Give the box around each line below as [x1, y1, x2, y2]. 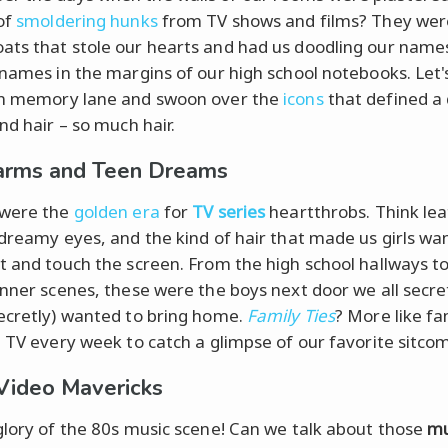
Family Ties [246, 303, 336, 327]
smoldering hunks [16, 8, 158, 32]
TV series [192, 199, 266, 223]
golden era [73, 199, 160, 223]
